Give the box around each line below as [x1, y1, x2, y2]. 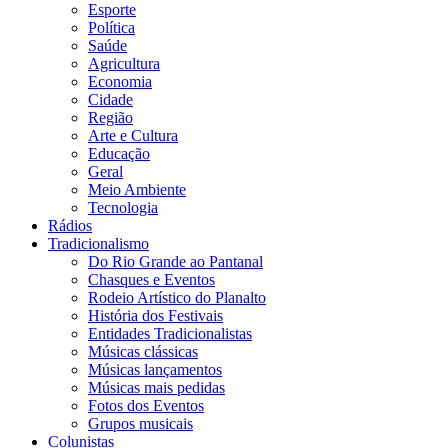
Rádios [48, 217, 92, 235]
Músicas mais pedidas [88, 379, 225, 397]
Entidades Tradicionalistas [88, 325, 252, 343]
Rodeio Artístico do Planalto [88, 289, 266, 307]
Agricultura [88, 55, 160, 73]
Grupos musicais [88, 415, 193, 433]
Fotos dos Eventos [88, 397, 204, 415]
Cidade [88, 91, 133, 109]
